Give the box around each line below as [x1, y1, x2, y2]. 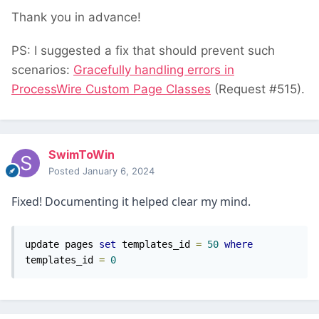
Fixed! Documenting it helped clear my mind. [11, 194, 251, 210]
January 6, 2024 [83, 165, 155, 177]
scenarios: [11, 62, 73, 77]
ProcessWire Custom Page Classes [11, 81, 211, 96]
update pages [25, 239, 99, 251]
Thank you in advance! [11, 9, 141, 24]
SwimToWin [48, 147, 115, 162]
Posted [48, 165, 83, 177]
